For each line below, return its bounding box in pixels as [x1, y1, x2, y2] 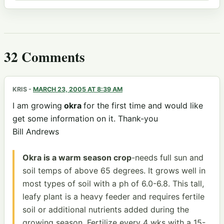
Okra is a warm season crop [22, 152, 131, 162]
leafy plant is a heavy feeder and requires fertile [22, 191, 204, 201]
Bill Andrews [12, 126, 59, 137]
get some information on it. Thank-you [12, 113, 158, 124]
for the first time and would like [83, 100, 203, 111]
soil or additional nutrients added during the [22, 204, 189, 214]
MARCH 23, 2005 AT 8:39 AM [33, 85, 122, 93]
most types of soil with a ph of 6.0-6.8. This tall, [22, 178, 204, 188]
